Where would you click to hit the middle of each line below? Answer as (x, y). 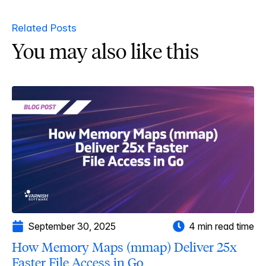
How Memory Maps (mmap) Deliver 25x (124, 247)
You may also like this (105, 52)
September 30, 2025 (72, 226)
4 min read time (221, 226)
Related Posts (44, 28)
